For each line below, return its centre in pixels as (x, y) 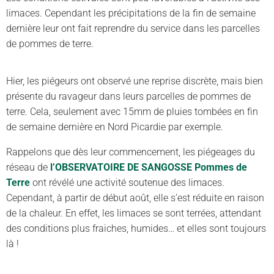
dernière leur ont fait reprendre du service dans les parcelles (133, 28)
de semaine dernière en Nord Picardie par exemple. (115, 127)
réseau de (28, 167)
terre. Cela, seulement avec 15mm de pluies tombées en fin (132, 112)
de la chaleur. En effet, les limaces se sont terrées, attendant (134, 213)
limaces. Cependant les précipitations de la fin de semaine (131, 13)
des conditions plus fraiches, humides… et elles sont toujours (136, 228)
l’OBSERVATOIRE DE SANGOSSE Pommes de (149, 167)
